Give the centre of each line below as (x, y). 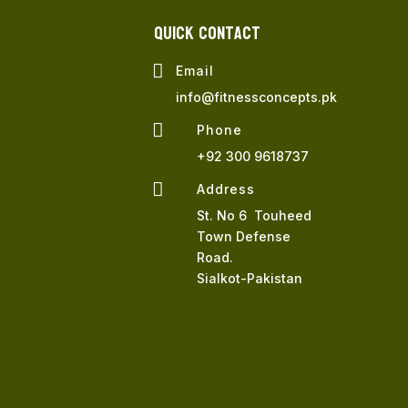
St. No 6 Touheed (255, 215)
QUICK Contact (207, 33)
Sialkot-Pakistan (250, 278)
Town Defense (244, 236)
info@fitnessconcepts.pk (256, 97)
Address (226, 189)
